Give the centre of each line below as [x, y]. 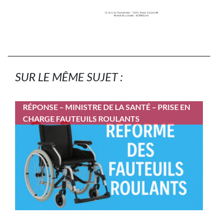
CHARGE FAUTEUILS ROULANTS [81, 119]
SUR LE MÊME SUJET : [69, 76]
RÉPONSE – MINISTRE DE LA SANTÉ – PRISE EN [107, 107]
